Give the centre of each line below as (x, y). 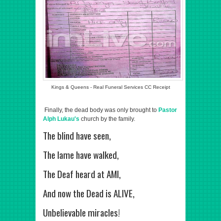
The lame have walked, (82, 155)
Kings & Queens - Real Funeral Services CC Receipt (110, 87)
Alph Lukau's (61, 119)
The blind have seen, (78, 135)
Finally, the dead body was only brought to (101, 110)
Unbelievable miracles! (81, 212)
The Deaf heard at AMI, (82, 174)
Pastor (168, 110)
